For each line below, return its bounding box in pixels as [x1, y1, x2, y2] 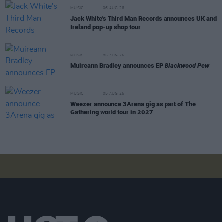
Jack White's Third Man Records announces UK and [70, 15, 217, 23]
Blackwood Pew [165, 61, 209, 69]
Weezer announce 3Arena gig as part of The [70, 100, 196, 108]
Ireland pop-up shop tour [70, 23, 141, 31]
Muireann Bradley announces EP [70, 61, 165, 69]
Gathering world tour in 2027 [70, 109, 153, 116]
